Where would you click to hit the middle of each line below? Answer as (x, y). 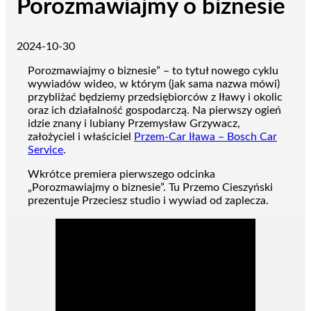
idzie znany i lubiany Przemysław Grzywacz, (134, 124)
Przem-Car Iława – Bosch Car (205, 137)
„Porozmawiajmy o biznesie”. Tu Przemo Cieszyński (150, 188)
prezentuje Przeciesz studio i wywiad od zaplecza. (148, 201)
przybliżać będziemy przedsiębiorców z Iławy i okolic (155, 98)
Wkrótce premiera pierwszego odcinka (121, 175)
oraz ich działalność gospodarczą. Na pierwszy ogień (154, 111)
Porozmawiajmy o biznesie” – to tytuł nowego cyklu (153, 71)
